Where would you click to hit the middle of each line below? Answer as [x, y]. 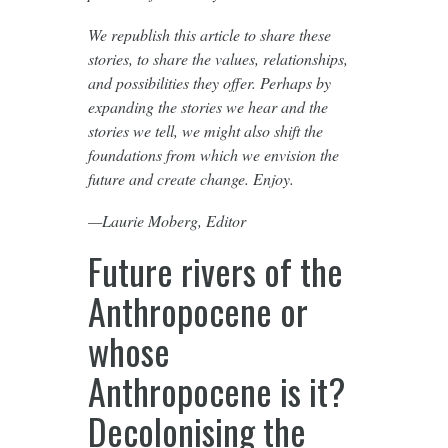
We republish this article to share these [209, 34]
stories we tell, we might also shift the [205, 130]
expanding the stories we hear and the [207, 106]
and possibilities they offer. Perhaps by [209, 82]
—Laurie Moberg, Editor [166, 220]
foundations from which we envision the [213, 154]
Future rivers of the [215, 270]
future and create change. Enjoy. [190, 178]
